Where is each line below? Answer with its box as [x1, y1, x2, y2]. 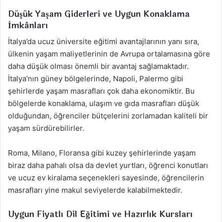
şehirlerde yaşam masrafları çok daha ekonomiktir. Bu [8, 86, 195, 96]
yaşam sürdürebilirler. [8, 123, 84, 133]
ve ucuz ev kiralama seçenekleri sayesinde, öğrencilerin [8, 173, 204, 183]
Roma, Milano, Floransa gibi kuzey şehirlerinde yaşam [8, 148, 196, 158]
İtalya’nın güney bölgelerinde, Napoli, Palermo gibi [8, 74, 183, 84]
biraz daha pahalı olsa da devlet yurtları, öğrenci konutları [8, 161, 208, 170]
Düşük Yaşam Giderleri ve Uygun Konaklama [8, 7, 190, 21]
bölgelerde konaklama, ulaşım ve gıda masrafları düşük [8, 99, 199, 109]
